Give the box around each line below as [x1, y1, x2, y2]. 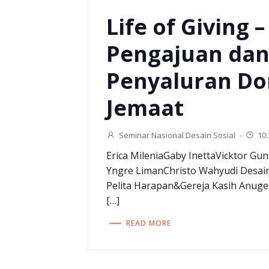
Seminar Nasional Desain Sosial [119, 130, 236, 141]
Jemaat [106, 93, 184, 123]
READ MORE [126, 217, 172, 228]
